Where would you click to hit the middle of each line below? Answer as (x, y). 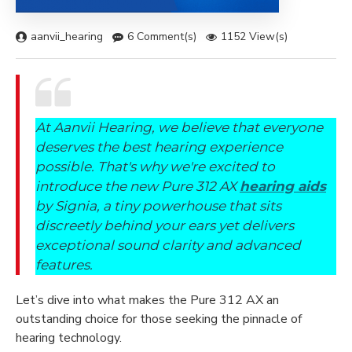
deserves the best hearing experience (159, 147)
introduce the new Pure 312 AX (137, 186)
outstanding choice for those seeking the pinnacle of (159, 319)
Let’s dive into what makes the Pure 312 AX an (147, 300)
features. (64, 264)
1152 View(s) (254, 37)
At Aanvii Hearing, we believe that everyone (179, 127)
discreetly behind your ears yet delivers (165, 225)
